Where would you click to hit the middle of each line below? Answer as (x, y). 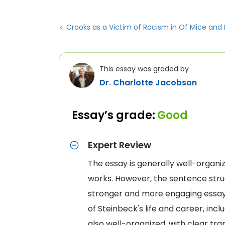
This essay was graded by (144, 69)
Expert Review (120, 145)
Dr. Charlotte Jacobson (148, 83)
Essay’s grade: (114, 115)
